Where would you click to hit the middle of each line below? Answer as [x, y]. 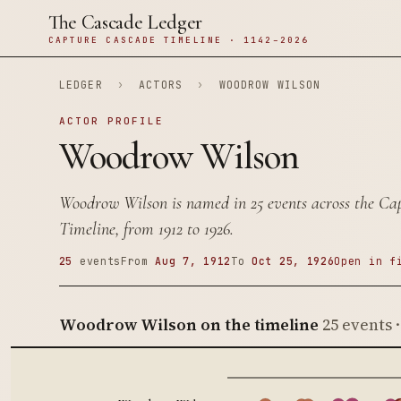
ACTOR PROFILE [111, 121]
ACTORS [161, 85]
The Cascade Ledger [125, 22]
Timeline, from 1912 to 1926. [146, 229]
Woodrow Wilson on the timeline [188, 324]
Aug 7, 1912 [193, 261]
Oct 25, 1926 [293, 261]
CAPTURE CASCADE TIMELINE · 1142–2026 [178, 40]
